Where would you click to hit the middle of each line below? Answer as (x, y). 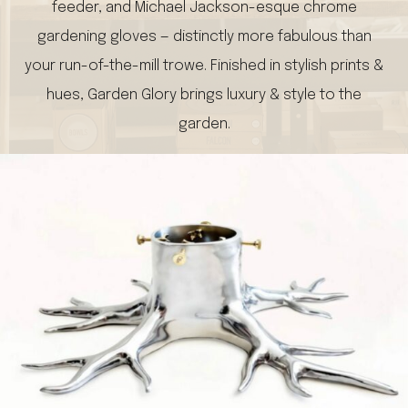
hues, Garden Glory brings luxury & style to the (204, 95)
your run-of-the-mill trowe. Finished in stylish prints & (204, 66)
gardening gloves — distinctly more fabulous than (204, 37)
